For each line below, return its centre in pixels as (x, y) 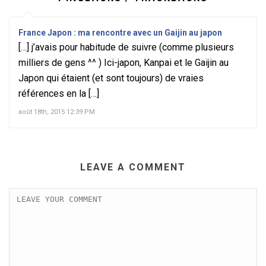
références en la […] (59, 93)
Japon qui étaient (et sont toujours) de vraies (111, 78)
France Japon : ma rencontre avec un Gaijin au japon (120, 32)
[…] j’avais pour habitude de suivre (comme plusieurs (126, 47)
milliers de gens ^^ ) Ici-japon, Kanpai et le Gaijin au (123, 62)
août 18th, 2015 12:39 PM (57, 112)
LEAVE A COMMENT (133, 167)
